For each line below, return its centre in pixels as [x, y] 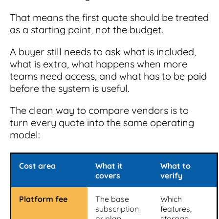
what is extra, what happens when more [99, 64]
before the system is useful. [70, 88]
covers [108, 175]
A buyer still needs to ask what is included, [103, 51]
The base [112, 199]
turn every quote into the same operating [102, 122]
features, [176, 208]
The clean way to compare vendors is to [99, 110]
